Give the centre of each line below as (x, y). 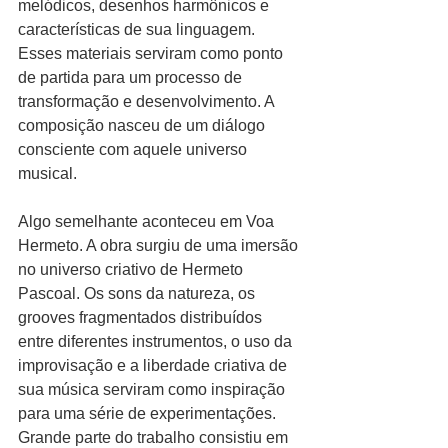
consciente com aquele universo (134, 149)
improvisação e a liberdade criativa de (154, 365)
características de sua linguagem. (138, 29)
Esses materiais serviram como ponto (152, 53)
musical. (47, 173)
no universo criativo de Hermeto (132, 269)
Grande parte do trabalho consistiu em (155, 437)
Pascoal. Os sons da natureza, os (138, 293)
